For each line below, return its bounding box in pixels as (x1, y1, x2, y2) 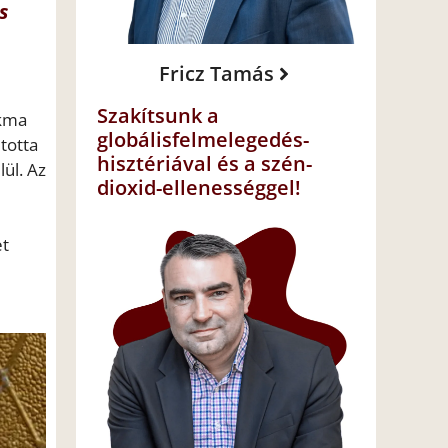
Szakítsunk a (97, 102, 219, 130)
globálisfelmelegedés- (97, 126, 309, 154)
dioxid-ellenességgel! (97, 174, 301, 202)
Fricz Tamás (158, 60, 274, 88)
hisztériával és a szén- (97, 150, 312, 178)
